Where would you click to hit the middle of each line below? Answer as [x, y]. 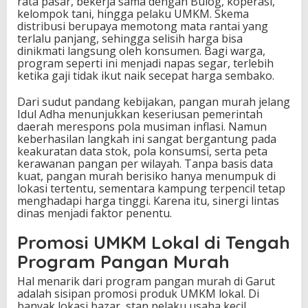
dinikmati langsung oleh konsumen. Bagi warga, [141, 51]
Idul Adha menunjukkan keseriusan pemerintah [140, 114]
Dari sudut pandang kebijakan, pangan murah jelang [154, 102]
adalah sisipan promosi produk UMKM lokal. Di [138, 294]
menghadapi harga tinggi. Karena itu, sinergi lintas [148, 201]
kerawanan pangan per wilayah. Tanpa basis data [145, 164]
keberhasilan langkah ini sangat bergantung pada [147, 139]
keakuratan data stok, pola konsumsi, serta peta [142, 152]
